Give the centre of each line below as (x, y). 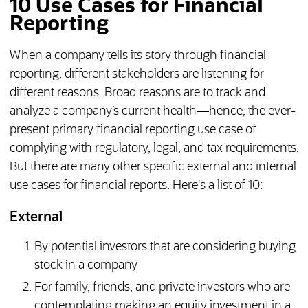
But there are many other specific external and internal (153, 167)
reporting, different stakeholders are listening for (136, 75)
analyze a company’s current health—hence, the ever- (152, 112)
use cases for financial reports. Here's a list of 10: (136, 186)
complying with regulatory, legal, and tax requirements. (154, 149)
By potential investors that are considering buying (165, 247)
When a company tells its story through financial (137, 56)
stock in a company (86, 266)
